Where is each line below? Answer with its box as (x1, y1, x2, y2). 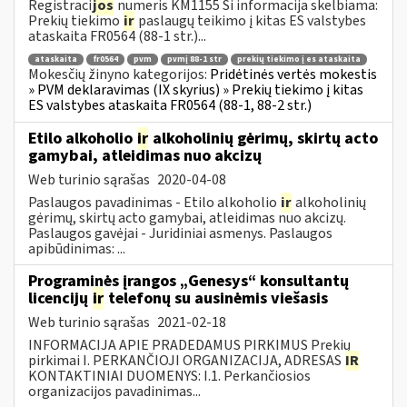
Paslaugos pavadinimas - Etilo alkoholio (28, 192, 280, 213)
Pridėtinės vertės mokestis (210, 65, 377, 85)
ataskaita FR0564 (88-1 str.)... (28, 25, 206, 46)
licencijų (28, 286, 92, 310)
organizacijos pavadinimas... (28, 381, 201, 402)
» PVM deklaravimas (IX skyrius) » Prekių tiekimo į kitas (28, 80, 363, 101)
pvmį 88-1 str (167, 54, 222, 66)
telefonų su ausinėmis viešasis (104, 286, 328, 310)
